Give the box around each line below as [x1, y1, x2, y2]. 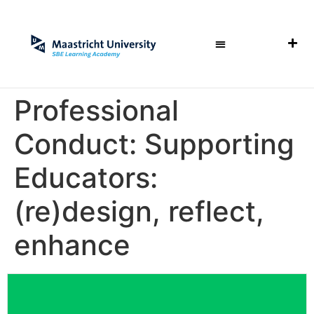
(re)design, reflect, [14, 194, 264, 228]
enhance [14, 228, 130, 262]
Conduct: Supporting [14, 127, 294, 161]
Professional [14, 93, 179, 128]
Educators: [14, 161, 158, 195]
